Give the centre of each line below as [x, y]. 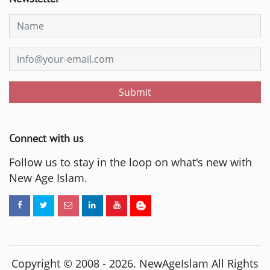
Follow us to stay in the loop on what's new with [130, 162]
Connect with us [46, 138]
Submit [135, 92]
